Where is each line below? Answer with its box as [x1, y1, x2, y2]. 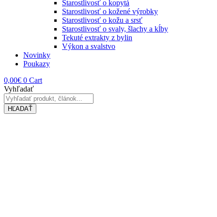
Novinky [23, 51, 50, 59]
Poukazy [23, 60, 50, 68]
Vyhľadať [4, 85, 34, 93]
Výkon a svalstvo [62, 42, 115, 50]
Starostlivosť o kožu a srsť [62, 16, 142, 24]
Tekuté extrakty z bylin [62, 33, 132, 42]
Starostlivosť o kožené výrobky [62, 7, 158, 15]
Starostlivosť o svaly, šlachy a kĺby [62, 25, 168, 33]
